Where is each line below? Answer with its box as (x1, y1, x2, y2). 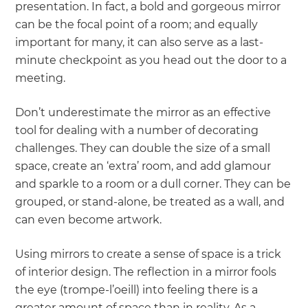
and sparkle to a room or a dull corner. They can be (15, 177, 291, 191)
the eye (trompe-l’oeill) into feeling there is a (15, 283, 258, 297)
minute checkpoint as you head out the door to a (15, 54, 287, 67)
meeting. (15, 71, 66, 85)
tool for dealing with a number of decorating (15, 124, 259, 137)
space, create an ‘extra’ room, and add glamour (15, 159, 272, 173)
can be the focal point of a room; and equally (15, 18, 258, 32)
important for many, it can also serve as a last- (15, 36, 264, 49)
